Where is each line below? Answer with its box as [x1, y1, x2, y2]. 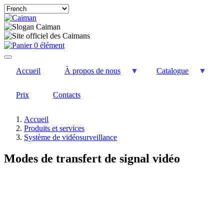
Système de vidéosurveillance [24, 133, 117, 142]
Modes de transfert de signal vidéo [4, 152, 180, 165]
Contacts [53, 90, 80, 99]
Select [4, 4, 23, 12]
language [4, 22, 32, 30]
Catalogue [156, 66, 188, 75]
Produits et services [24, 124, 84, 133]
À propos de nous [64, 66, 120, 75]
